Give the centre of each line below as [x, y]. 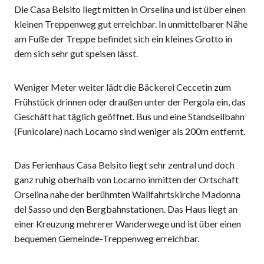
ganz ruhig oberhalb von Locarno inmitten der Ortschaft [126, 179]
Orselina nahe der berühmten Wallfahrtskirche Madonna [127, 194]
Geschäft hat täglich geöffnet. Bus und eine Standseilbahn [129, 116]
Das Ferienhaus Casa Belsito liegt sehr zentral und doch [124, 165]
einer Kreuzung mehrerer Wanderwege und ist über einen [128, 224]
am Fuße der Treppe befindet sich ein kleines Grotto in [123, 39]
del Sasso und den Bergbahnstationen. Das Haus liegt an [126, 209]
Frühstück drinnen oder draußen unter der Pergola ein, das [130, 102]
